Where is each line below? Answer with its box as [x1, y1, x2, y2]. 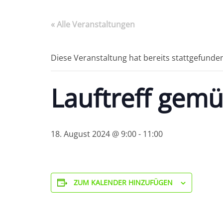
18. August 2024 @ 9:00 [51, 128, 136, 139]
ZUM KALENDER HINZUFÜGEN [74, 177, 173, 187]
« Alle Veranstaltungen [51, 18, 135, 30]
